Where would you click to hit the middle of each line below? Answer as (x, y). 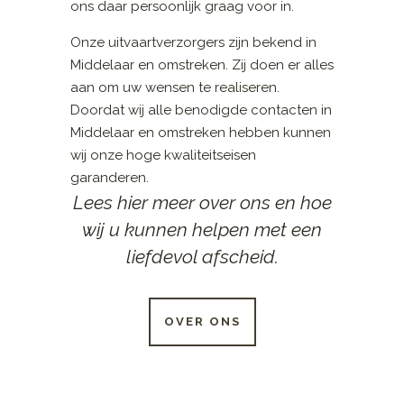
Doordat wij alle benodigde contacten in (202, 110)
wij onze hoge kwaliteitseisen (164, 155)
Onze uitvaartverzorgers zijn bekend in (194, 42)
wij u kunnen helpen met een (202, 229)
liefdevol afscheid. (202, 256)
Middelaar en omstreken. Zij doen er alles (202, 64)
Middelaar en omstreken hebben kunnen (201, 132)
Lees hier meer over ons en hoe (202, 202)
